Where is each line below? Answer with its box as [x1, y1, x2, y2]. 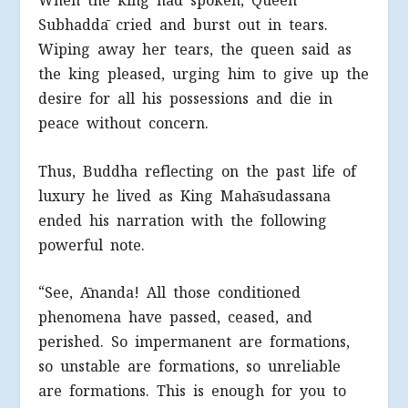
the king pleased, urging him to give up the [38, 65, 370, 85]
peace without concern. [38, 114, 209, 134]
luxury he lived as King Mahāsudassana [38, 186, 331, 206]
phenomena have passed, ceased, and [38, 308, 313, 328]
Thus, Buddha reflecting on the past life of [38, 161, 357, 181]
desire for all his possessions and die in [38, 89, 333, 109]
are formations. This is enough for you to [38, 382, 347, 402]
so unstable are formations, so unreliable [38, 357, 342, 377]
